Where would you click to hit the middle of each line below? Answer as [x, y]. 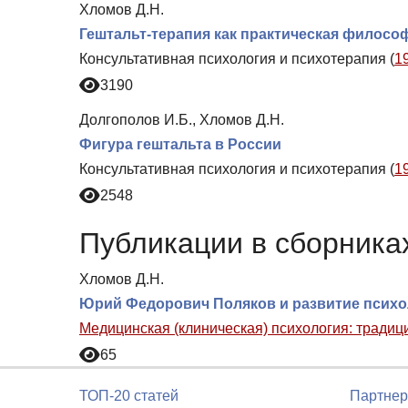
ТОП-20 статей [129, 396]
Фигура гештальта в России [180, 144]
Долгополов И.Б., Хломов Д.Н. [182, 119]
